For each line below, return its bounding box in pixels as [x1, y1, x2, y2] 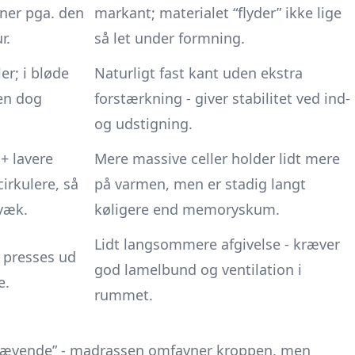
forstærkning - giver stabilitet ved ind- [94, 89, 350, 108]
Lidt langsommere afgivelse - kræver [94, 235, 340, 254]
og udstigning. [94, 114, 193, 133]
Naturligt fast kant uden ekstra [94, 63, 303, 82]
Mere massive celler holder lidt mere [94, 149, 340, 168]
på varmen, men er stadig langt [94, 174, 306, 193]
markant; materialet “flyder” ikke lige [94, 3, 342, 22]
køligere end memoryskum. [94, 200, 280, 219]
